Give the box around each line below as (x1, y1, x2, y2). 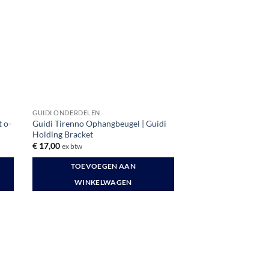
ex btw (62, 142, 83, 150)
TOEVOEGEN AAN (70, 162, 136, 170)
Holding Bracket (32, 128, 94, 139)
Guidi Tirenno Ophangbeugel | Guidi (32, 118, 167, 128)
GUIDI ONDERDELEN (32, 108, 100, 116)
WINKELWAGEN (74, 178, 132, 186)
